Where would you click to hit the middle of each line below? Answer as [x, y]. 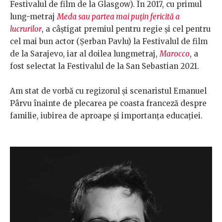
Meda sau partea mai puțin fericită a [118, 17]
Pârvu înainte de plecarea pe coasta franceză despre [108, 104]
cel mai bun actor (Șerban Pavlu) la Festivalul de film [109, 42]
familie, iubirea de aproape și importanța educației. [107, 116]
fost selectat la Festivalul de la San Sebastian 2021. [105, 66]
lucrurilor [26, 29]
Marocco [175, 54]
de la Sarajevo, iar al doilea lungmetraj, [85, 54]
